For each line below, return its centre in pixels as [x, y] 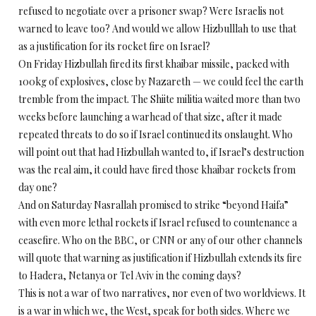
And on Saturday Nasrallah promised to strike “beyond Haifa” [153, 205]
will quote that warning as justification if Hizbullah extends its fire [160, 258]
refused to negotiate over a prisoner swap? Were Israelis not [151, 11]
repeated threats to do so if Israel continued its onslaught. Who [156, 134]
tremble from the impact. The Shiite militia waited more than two [159, 99]
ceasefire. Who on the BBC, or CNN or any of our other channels [160, 240]
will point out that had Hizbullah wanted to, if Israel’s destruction [161, 152]
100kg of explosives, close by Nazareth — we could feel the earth [161, 81]
